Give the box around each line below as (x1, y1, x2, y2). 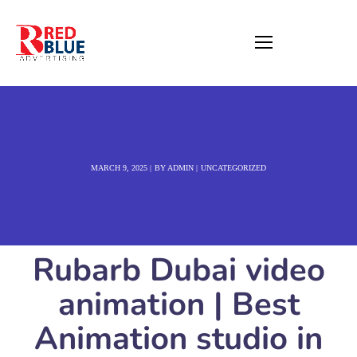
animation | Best (57, 283, 300, 326)
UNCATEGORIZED (200, 163, 266, 172)
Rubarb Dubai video (32, 249, 325, 292)
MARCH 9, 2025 (90, 163, 147, 172)
